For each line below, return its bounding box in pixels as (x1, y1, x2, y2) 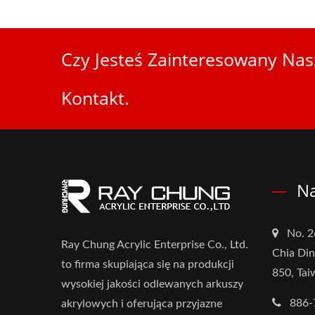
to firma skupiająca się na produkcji (61, 259, 234, 270)
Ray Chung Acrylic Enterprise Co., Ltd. (61, 239, 248, 250)
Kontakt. (61, 86, 129, 110)
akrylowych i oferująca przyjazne (61, 298, 222, 309)
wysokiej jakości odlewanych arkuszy (61, 278, 243, 290)
